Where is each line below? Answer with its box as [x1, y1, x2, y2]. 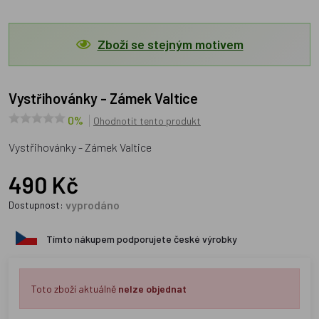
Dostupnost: [9, 199, 66, 211]
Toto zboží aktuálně [31, 283, 118, 295]
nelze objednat [118, 283, 187, 295]
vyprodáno [66, 198, 120, 211]
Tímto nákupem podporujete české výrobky [43, 233, 237, 245]
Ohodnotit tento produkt [93, 115, 201, 127]
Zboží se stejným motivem [97, 36, 244, 52]
